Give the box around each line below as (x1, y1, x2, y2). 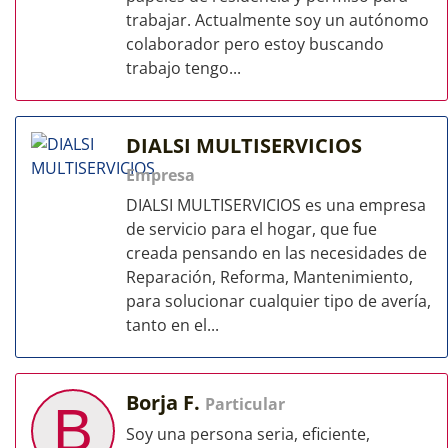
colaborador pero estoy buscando (126, 33, 384, 55)
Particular (205, 393, 285, 415)
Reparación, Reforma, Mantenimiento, (126, 266, 413, 288)
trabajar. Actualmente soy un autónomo (126, 9, 429, 31)
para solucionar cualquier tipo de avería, (126, 290, 431, 312)
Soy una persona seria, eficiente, (126, 423, 370, 445)
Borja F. (126, 389, 205, 416)
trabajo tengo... (126, 57, 241, 79)
